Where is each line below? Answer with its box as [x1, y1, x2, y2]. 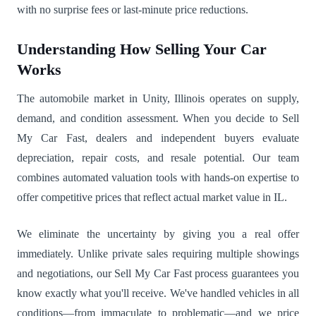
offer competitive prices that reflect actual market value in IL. [17, 191, 287, 204]
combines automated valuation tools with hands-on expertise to [17, 171, 299, 184]
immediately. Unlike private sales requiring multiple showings [17, 248, 299, 260]
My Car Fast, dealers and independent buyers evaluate [17, 132, 299, 145]
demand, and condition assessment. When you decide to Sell [17, 112, 299, 125]
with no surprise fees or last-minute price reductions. [17, 4, 248, 16]
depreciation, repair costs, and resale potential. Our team [17, 152, 299, 164]
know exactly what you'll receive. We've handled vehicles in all [17, 287, 299, 300]
